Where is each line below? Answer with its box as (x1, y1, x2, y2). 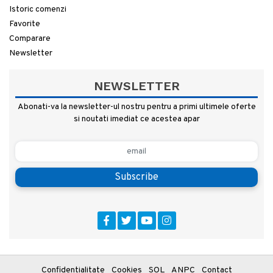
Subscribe (115, 171, 158, 183)
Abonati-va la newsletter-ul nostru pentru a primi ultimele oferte (17, 101, 256, 112)
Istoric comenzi (9, 4, 66, 15)
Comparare (9, 33, 51, 44)
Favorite (9, 18, 40, 29)
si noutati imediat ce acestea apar (73, 113, 200, 124)
